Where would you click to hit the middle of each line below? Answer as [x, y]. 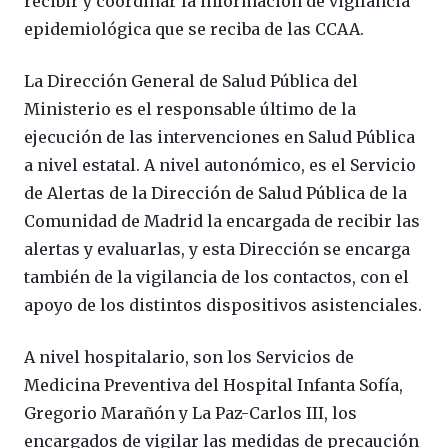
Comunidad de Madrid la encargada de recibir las [222, 220]
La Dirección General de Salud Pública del [191, 80]
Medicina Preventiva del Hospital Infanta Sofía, [213, 384]
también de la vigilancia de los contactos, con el [216, 276]
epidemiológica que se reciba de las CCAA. [194, 28]
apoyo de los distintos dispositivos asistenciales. [223, 304]
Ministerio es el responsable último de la [190, 108]
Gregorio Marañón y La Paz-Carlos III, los [190, 412]
